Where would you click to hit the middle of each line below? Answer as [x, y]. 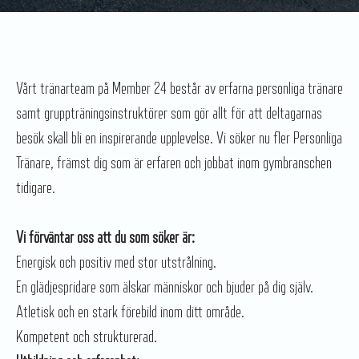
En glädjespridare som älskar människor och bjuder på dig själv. [165, 287]
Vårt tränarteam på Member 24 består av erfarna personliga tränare [179, 89]
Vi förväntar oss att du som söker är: [105, 238]
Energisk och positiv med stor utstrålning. [116, 262]
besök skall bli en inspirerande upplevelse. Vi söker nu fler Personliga [179, 138]
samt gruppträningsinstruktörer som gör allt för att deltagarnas [169, 113]
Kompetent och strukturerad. [87, 337]
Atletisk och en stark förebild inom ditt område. [130, 312]
